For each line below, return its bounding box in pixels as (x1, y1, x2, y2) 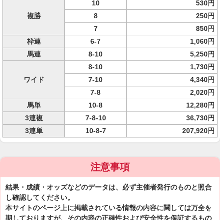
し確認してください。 (5, 193, 74, 201)
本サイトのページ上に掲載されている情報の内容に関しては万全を (5, 204, 212, 212)
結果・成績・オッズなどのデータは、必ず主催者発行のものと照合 (5, 183, 212, 191)
